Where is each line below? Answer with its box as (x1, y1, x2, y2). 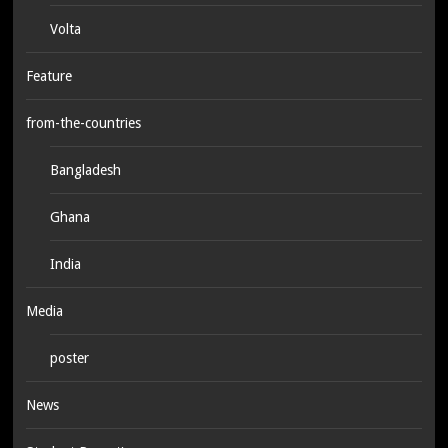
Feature (25, 67, 72, 84)
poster (49, 349, 89, 366)
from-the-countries (25, 114, 141, 131)
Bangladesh (49, 161, 121, 178)
